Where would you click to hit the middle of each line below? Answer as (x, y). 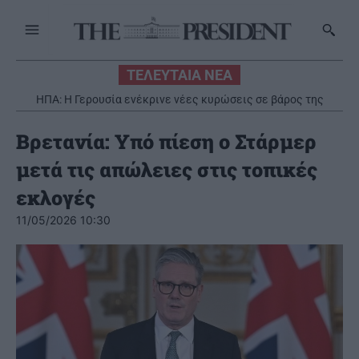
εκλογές (56, 198)
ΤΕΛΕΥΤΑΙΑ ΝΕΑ (179, 75)
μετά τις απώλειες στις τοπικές (167, 170)
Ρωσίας (179, 113)
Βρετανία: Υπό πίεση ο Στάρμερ (166, 142)
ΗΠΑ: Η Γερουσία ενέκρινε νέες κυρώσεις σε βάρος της (179, 100)
